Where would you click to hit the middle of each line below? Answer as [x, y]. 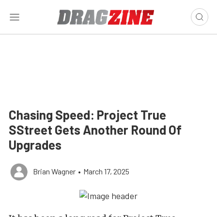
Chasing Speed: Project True [87, 115]
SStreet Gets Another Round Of [95, 130]
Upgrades [35, 145]
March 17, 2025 [106, 171]
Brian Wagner [54, 171]
